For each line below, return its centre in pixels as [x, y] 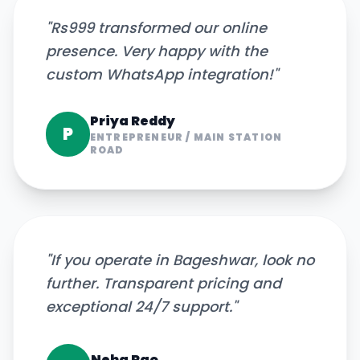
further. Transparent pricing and [164, 283]
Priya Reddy [132, 121]
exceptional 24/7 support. [139, 307]
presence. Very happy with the [157, 51]
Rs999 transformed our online [159, 28]
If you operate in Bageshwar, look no [182, 260]
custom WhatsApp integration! [160, 74]
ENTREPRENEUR [137, 137]
